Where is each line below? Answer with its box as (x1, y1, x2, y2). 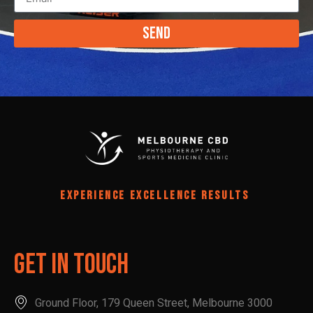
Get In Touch (14, 247, 129, 282)
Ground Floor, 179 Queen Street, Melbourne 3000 (35, 296, 272, 310)
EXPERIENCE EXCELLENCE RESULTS (60, 189, 253, 203)
